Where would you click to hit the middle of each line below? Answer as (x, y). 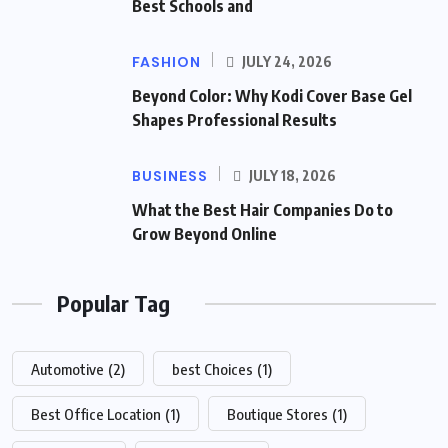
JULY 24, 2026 (285, 62)
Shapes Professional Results (234, 120)
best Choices (212, 369)
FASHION (166, 62)
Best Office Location (96, 414)
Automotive (67, 369)
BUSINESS (170, 176)
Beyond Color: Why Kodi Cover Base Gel (272, 96)
